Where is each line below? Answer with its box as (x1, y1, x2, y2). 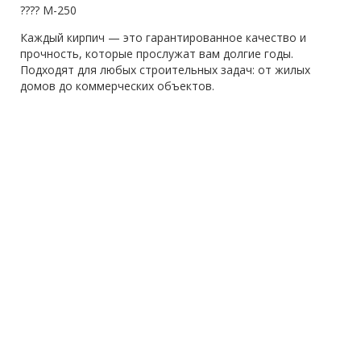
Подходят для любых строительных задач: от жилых (20, 62, 310, 77)
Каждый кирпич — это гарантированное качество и (20, 30, 306, 45)
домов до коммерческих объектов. (20, 78, 214, 93)
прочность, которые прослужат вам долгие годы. (20, 46, 293, 61)
